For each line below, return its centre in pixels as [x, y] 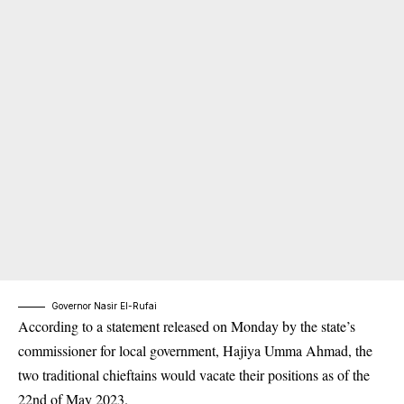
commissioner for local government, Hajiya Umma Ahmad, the [195, 351]
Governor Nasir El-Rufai [104, 306]
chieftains [130, 375]
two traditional [60, 375]
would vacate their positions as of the [263, 375]
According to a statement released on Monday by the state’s [187, 326]
